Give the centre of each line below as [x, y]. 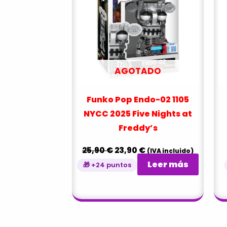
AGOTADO [138, 71]
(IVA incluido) [170, 151]
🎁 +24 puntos [107, 165]
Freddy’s [138, 128]
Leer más [168, 165]
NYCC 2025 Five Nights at [138, 114]
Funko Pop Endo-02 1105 [138, 100]
